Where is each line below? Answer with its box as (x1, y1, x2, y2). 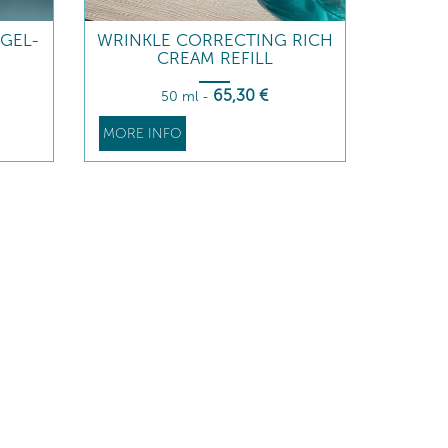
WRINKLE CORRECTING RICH (96, 30, 333, 50)
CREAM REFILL (156, 48, 273, 68)
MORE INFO (102, 125, 182, 142)
